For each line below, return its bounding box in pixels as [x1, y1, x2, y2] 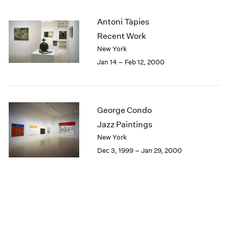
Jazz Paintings [97, 120, 152, 130]
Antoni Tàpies [97, 17, 149, 27]
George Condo [97, 105, 152, 116]
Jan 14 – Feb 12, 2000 [97, 58, 165, 67]
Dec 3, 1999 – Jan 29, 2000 [97, 146, 182, 155]
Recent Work [97, 31, 146, 41]
